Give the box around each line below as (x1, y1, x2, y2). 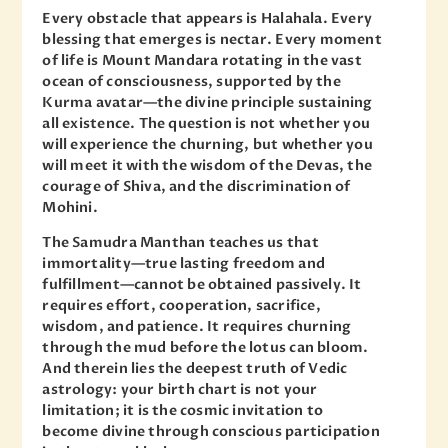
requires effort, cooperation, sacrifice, (42, 295, 321, 315)
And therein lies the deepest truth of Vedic (42, 358, 348, 378)
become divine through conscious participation (42, 421, 380, 441)
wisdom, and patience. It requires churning (42, 316, 352, 336)
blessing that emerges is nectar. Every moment (42, 29, 382, 49)
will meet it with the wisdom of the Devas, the (42, 155, 373, 175)
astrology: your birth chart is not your (42, 379, 318, 399)
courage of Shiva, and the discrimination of (42, 176, 351, 196)
